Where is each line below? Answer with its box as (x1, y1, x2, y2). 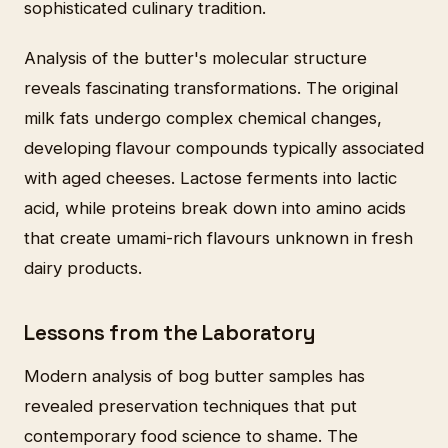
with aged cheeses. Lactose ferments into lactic (24, 167, 397, 188)
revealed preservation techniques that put (24, 396, 357, 417)
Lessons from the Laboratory (24, 319, 316, 346)
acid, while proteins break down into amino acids (24, 197, 406, 218)
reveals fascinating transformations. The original (24, 77, 398, 98)
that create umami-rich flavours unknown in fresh (24, 227, 413, 248)
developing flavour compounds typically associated (24, 137, 424, 158)
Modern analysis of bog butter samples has (24, 366, 365, 387)
